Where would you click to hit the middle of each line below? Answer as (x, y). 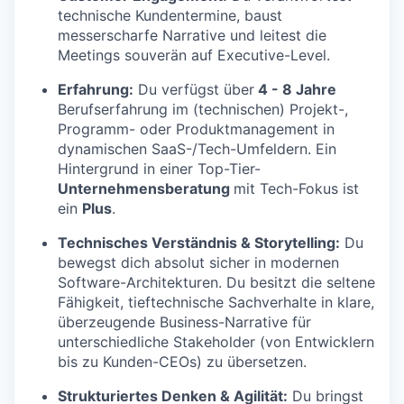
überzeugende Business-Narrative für (184, 322)
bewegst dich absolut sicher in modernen (198, 263)
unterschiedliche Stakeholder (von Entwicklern (216, 342)
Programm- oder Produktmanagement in (196, 129)
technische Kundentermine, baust (170, 16)
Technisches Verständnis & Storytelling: (199, 243)
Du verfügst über (194, 90)
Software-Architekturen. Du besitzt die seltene (216, 283)
